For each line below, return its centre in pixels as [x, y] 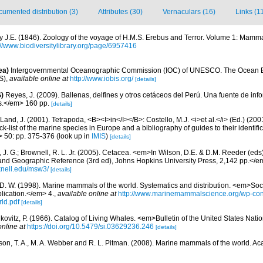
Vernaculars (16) [189, 12]
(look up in [73, 136]
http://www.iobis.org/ [102, 79]
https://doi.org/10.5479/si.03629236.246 [90, 227]
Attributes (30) [120, 12]
